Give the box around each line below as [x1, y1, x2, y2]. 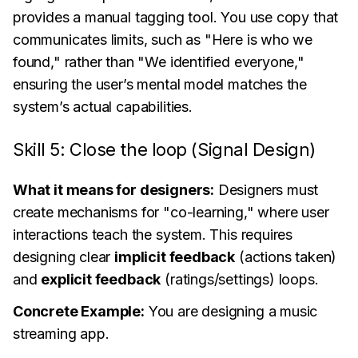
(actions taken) [235, 249, 337, 265]
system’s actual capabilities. [13, 98, 193, 115]
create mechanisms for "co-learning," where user [13, 204, 329, 221]
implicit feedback [114, 249, 236, 265]
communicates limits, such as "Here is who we [13, 31, 313, 48]
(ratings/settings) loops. [161, 271, 319, 288]
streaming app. [13, 325, 109, 342]
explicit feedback [41, 271, 161, 288]
